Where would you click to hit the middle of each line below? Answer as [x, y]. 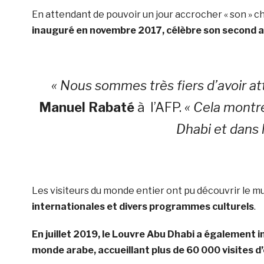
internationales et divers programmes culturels [143, 207]
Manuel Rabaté [87, 108]
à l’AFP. [160, 108]
